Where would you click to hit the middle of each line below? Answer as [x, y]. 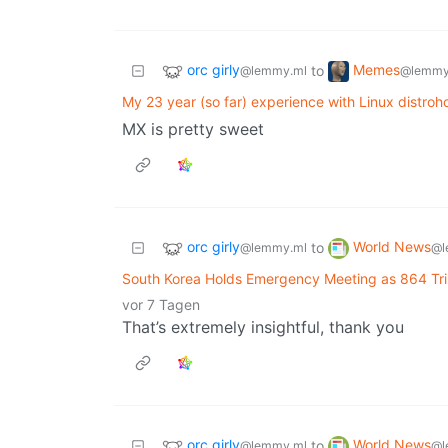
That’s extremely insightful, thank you [263, 327]
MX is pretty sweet [193, 129]
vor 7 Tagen [161, 305]
